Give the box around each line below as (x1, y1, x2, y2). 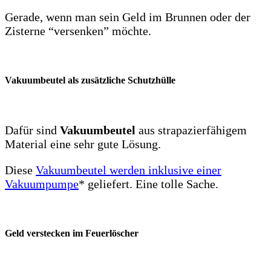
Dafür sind (5, 123, 60, 137)
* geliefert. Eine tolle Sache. (79, 177, 218, 191)
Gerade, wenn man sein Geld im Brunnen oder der (5, 10, 250, 24)
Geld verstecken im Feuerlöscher (5, 227, 139, 238)
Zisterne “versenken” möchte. (5, 24, 151, 38)
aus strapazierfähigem (135, 123, 247, 137)
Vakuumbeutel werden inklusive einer (36, 163, 221, 177)
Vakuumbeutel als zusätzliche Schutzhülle (5, 75, 175, 86)
